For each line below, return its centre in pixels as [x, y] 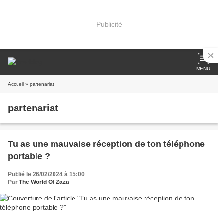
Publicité [109, 24]
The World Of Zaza [44, 182]
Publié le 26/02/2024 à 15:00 [46, 174]
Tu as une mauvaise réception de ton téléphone [106, 144]
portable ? [29, 156]
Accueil [16, 84]
